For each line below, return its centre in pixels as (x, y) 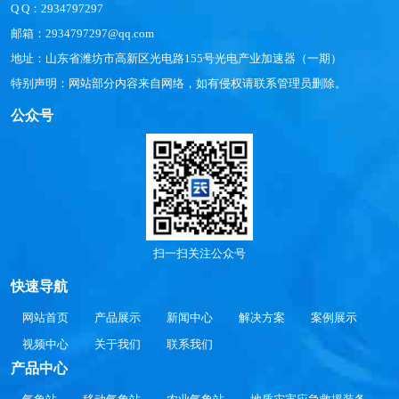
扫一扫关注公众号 (199, 254)
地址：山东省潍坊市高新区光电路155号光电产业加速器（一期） (176, 59)
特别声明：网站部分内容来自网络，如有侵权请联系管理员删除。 (179, 84)
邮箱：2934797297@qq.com (82, 34)
